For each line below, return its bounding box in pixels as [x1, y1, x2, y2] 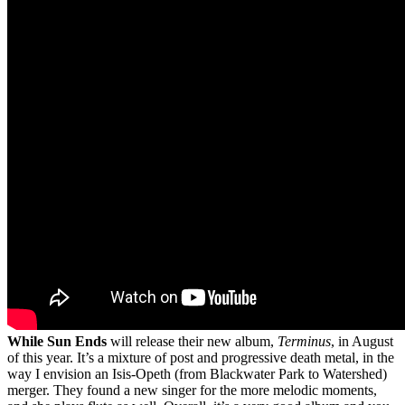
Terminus [278, 333, 331, 349]
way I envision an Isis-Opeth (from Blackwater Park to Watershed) [7, 365, 387, 381]
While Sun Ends [7, 333, 107, 349]
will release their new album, [107, 333, 278, 349]
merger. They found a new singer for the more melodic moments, [7, 381, 377, 398]
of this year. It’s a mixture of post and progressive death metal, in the [7, 349, 394, 365]
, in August [331, 333, 393, 349]
